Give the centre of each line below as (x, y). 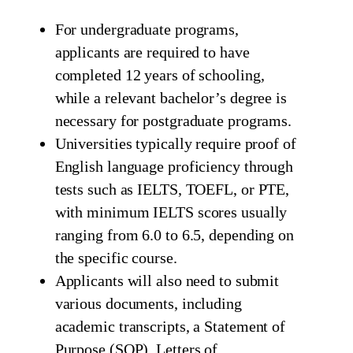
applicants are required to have (152, 52)
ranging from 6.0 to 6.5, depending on (174, 234)
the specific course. (116, 257)
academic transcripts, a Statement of (170, 326)
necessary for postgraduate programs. (173, 120)
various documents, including (148, 303)
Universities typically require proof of (175, 143)
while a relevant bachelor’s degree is (171, 97)
